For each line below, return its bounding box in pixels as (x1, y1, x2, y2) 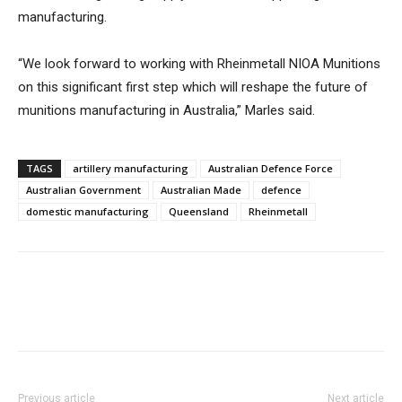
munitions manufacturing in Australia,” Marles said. (18, 102, 315, 118)
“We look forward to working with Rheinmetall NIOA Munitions (18, 56, 380, 72)
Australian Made (161, 183, 241, 197)
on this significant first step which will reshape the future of (18, 79, 368, 95)
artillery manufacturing (73, 162, 188, 175)
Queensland (169, 205, 229, 218)
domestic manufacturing (26, 205, 149, 218)
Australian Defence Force (208, 162, 333, 175)
